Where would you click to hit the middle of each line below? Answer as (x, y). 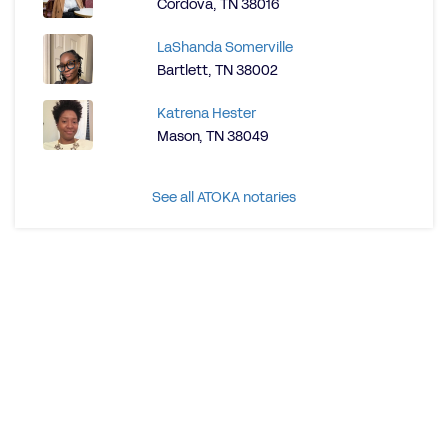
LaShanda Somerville (225, 47)
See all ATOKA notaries (224, 197)
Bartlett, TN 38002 (217, 70)
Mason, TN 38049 (213, 136)
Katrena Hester (206, 113)
